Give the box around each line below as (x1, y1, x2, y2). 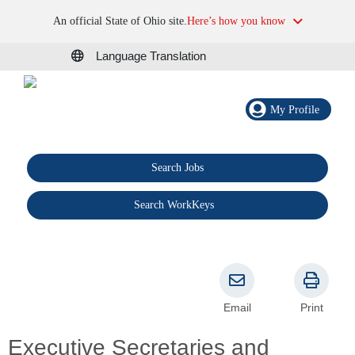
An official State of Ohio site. (52, 15, 187, 27)
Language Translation (96, 49, 206, 63)
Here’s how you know (186, 15, 285, 27)
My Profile (270, 103, 319, 116)
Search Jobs (151, 162, 204, 174)
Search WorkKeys (134, 199, 215, 212)
